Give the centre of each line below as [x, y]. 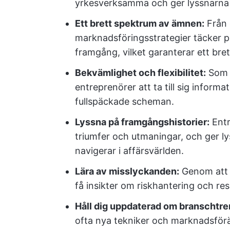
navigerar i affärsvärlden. [129, 151]
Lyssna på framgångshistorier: [142, 122]
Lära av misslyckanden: [127, 171]
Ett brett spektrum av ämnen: [140, 23]
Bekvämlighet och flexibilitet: [140, 73]
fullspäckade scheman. [124, 101]
